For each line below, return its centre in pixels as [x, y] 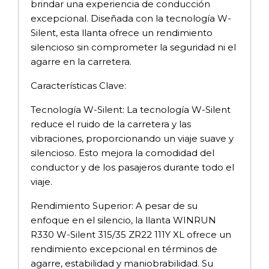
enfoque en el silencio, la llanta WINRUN [123, 220]
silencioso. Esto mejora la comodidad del [122, 153]
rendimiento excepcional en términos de [124, 249]
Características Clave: [78, 85]
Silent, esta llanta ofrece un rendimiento [122, 32]
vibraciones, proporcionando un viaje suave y [132, 138]
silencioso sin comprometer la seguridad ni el [133, 47]
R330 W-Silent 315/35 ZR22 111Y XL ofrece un [131, 234]
